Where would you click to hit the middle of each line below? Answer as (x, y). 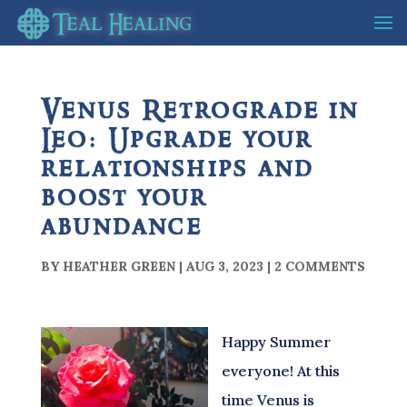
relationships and (178, 169)
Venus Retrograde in (199, 111)
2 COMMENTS (319, 266)
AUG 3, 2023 (224, 266)
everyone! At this (280, 371)
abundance (121, 228)
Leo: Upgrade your (176, 140)
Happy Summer (276, 342)
